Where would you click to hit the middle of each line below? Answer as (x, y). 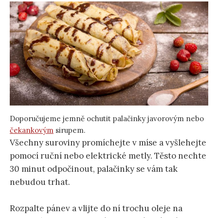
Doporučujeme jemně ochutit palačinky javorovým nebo (107, 119)
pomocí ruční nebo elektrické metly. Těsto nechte (108, 156)
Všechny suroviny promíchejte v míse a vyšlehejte (108, 143)
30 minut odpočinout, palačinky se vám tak (94, 169)
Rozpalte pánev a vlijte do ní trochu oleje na (96, 209)
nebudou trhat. (40, 182)
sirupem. (70, 130)
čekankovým (32, 130)
